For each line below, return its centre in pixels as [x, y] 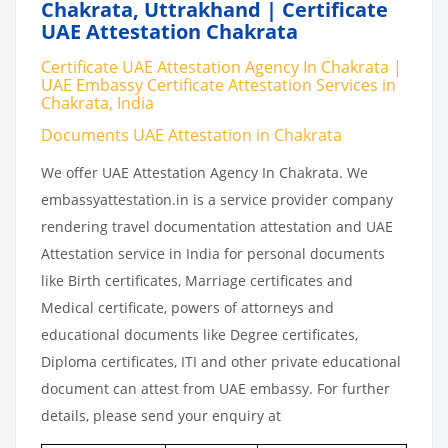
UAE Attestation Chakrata [169, 31]
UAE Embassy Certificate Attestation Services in [218, 85]
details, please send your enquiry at [161, 415]
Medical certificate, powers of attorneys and [187, 307]
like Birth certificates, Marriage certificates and [197, 280]
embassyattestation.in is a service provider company [217, 199]
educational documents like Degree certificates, [199, 334]
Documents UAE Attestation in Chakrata [191, 134]
